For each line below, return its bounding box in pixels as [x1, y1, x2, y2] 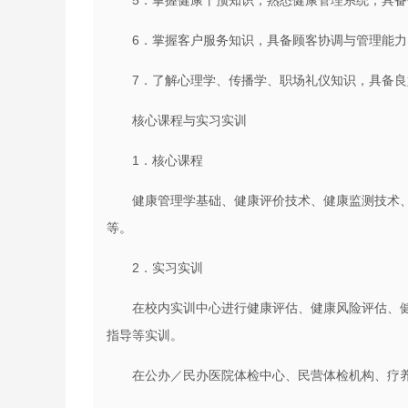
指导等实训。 [107, 328, 183, 343]
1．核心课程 [132, 153, 203, 168]
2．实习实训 [132, 260, 203, 276]
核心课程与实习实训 [132, 113, 247, 128]
